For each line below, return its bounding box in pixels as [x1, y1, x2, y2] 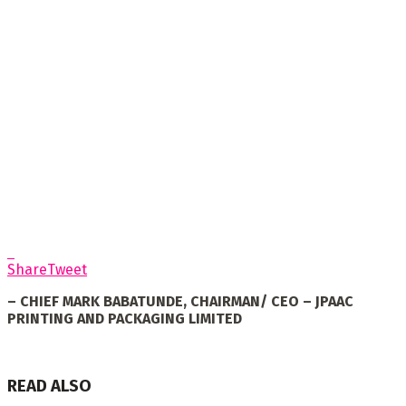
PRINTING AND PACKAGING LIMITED [7, 309, 242, 327]
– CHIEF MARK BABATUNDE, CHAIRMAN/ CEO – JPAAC [7, 292, 353, 310]
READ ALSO [7, 375, 92, 396]
